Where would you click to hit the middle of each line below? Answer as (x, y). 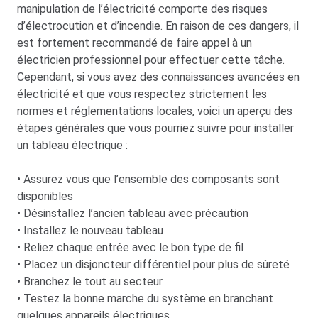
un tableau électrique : (72, 146)
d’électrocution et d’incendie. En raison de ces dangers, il (158, 26)
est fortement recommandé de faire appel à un (135, 43)
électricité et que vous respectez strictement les (142, 94)
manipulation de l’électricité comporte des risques (142, 9)
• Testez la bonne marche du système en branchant (145, 299)
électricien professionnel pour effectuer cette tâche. (151, 60)
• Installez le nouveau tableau (90, 231)
